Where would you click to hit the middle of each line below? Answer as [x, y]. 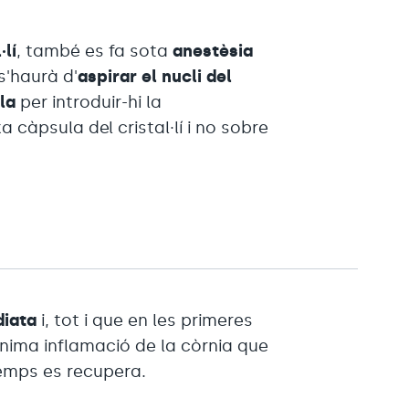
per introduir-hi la [89, 102]
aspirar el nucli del [155, 76]
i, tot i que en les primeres [145, 320]
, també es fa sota [93, 51]
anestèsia [211, 51]
